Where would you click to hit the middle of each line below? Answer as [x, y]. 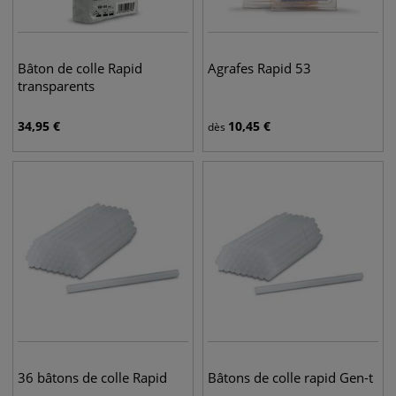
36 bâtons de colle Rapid [92, 377]
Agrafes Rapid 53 [259, 68]
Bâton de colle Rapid [80, 68]
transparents [56, 86]
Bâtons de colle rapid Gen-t [290, 377]
